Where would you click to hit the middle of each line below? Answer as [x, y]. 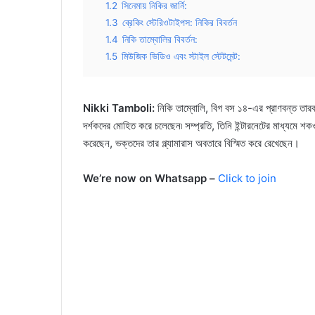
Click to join [247, 178]
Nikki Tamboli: [119, 108]
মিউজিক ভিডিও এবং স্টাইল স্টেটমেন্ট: [181, 56]
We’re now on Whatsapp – [149, 178]
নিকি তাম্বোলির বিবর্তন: [160, 39]
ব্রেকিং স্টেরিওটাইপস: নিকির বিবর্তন [180, 22]
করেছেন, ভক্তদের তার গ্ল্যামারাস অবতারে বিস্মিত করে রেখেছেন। [191, 143]
